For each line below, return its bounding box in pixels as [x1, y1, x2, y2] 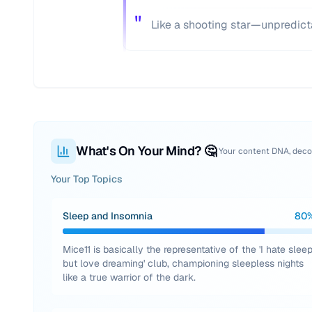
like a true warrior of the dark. [63, 271, 196, 283]
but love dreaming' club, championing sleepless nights [63, 257, 304, 270]
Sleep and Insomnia [63, 210, 153, 222]
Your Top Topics [51, 173, 123, 185]
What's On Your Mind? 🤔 [76, 143, 217, 159]
